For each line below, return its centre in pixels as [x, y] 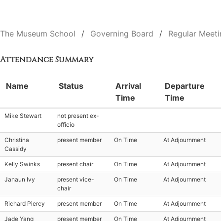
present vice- [76, 179]
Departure [185, 86]
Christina [17, 140]
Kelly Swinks [22, 164]
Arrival [128, 86]
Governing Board [122, 34]
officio [66, 125]
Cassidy [16, 149]
